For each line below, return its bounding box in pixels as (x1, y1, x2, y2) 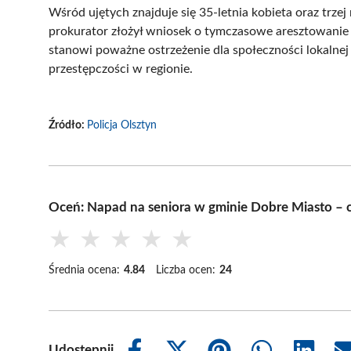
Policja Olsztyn (87, 119, 157, 131)
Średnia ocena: (49, 264, 120, 276)
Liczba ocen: (156, 264, 215, 276)
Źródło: (49, 119, 87, 131)
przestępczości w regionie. (49, 62, 193, 75)
